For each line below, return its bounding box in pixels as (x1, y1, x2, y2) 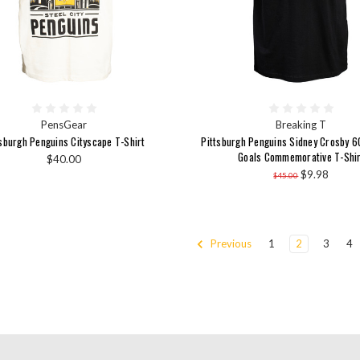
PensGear (41, 118, 88, 132)
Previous (208, 237, 252, 251)
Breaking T (276, 118, 327, 132)
